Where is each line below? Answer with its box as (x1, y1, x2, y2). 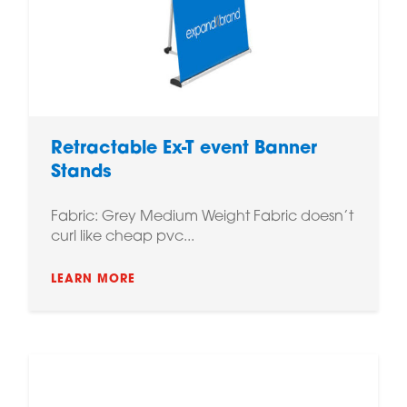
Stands (51, 164, 112, 182)
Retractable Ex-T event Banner (51, 141, 317, 158)
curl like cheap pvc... (51, 230, 194, 244)
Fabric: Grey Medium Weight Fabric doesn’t (51, 210, 353, 224)
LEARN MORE (51, 273, 135, 285)
